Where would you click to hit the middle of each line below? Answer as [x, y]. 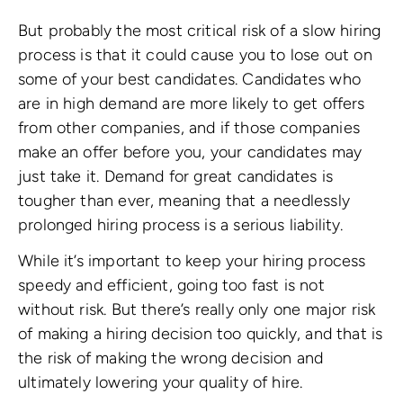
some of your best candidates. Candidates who [189, 79]
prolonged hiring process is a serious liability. [181, 224]
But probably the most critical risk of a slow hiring [200, 30]
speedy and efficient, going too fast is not [171, 286]
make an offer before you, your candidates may [190, 152]
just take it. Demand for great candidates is [175, 176]
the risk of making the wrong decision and [171, 358]
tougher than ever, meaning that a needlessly [184, 200]
